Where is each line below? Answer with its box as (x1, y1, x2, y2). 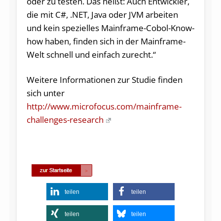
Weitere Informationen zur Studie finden (26, 74, 183, 85)
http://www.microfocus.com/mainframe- (26, 100, 182, 112)
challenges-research (26, 113, 104, 125)
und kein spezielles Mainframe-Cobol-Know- (26, 22, 194, 34)
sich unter (26, 87, 65, 99)
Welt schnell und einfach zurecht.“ (26, 48, 156, 60)
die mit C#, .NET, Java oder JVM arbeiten (26, 8, 178, 20)
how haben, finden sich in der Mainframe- (26, 35, 185, 47)
